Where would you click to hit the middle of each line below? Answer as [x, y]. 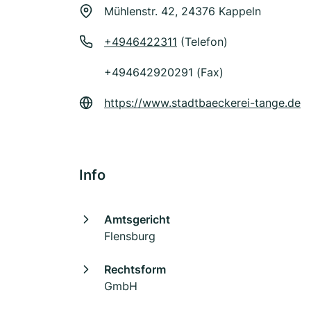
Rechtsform [135, 269]
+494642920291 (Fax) [164, 72]
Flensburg [130, 236]
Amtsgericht [137, 219]
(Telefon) [202, 42]
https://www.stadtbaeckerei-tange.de [202, 103]
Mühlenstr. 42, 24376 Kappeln [183, 11]
